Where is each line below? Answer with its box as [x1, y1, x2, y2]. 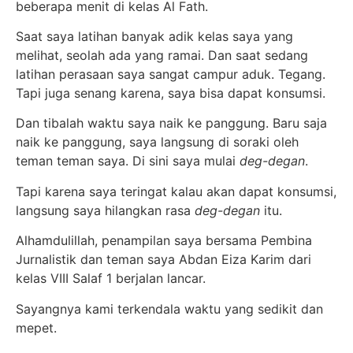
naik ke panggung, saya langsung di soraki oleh [16, 134, 299, 150]
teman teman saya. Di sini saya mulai [16, 153, 240, 169]
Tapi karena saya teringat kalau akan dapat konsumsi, [16, 183, 336, 199]
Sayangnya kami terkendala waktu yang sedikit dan [16, 300, 323, 317]
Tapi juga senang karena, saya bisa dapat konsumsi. [16, 84, 325, 101]
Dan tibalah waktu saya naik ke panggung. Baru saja [16, 115, 327, 132]
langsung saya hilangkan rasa [16, 202, 195, 218]
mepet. [16, 319, 57, 336]
